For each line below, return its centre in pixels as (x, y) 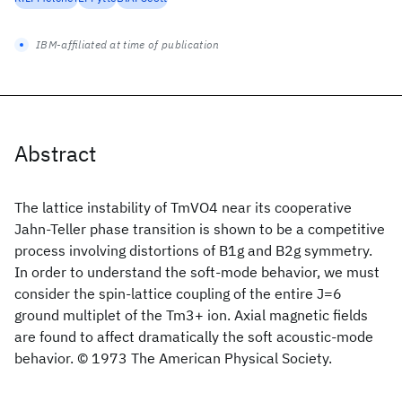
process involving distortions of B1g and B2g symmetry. (193, 250)
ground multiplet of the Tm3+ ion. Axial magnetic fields (191, 315)
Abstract (55, 153)
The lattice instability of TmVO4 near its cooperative (183, 207)
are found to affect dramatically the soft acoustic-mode (194, 336)
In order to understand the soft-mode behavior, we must (197, 272)
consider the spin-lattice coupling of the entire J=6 (178, 293)
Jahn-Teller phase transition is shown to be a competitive (200, 229)
